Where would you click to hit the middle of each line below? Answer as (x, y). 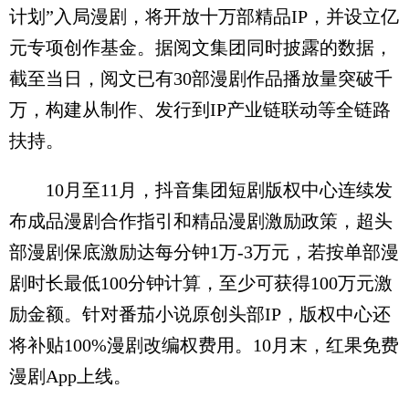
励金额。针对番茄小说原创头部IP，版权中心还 (200, 314)
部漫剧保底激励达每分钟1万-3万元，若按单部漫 (204, 252)
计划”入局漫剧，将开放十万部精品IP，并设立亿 (204, 16)
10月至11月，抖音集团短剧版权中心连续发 (201, 189)
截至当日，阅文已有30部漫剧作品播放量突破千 (201, 78)
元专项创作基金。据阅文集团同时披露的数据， (201, 47)
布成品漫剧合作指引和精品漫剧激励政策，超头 (201, 220)
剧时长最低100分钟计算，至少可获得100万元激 (201, 283)
